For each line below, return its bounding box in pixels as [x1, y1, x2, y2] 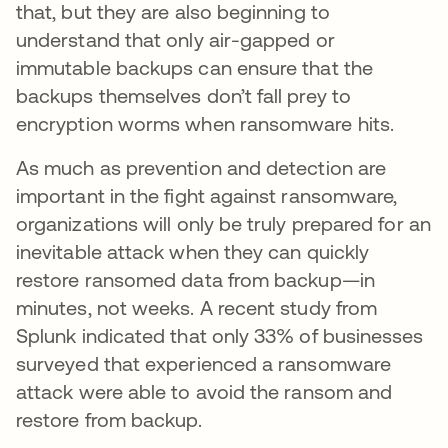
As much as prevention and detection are [16, 156, 387, 180]
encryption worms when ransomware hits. [16, 112, 400, 136]
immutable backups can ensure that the [16, 56, 373, 80]
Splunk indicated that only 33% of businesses [16, 324, 424, 348]
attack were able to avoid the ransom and [16, 380, 393, 404]
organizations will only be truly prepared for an [16, 212, 431, 236]
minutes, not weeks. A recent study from [16, 296, 378, 320]
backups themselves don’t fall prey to [16, 84, 351, 108]
